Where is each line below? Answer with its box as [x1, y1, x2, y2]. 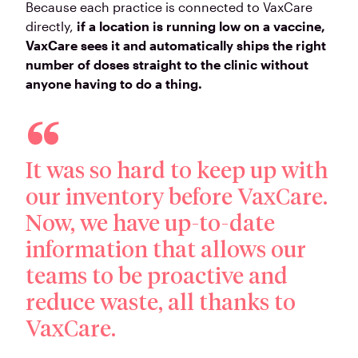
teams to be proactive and [26, 266, 288, 289]
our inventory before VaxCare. [26, 187, 328, 210]
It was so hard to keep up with [26, 161, 328, 184]
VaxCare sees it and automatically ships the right [26, 38, 326, 54]
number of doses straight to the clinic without [26, 57, 308, 73]
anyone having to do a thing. [26, 76, 202, 92]
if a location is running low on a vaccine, [77, 18, 325, 34]
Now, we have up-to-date [26, 213, 275, 237]
